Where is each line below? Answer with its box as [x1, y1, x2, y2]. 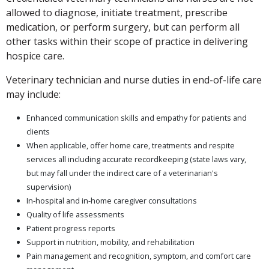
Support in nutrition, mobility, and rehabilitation [26, 236, 195, 247]
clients [26, 125, 50, 137]
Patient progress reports [26, 222, 115, 234]
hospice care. [6, 49, 64, 62]
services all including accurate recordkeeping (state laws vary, [26, 153, 246, 165]
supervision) [26, 181, 71, 192]
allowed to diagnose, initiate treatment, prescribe [6, 5, 228, 19]
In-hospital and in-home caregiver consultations [26, 195, 197, 206]
